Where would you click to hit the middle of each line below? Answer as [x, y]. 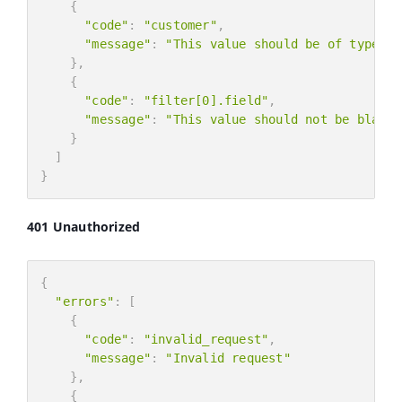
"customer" [180, 25]
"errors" [85, 301]
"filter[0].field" [206, 100]
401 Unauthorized [84, 226]
